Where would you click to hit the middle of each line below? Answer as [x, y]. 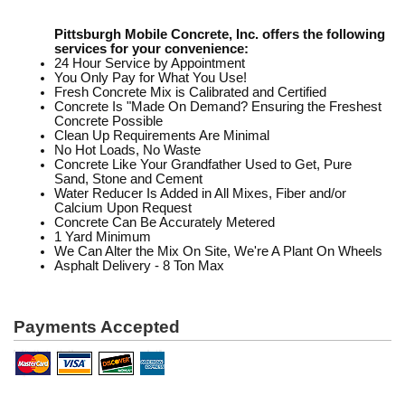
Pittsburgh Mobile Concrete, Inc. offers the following [220, 34]
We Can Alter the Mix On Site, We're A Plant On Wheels [218, 251]
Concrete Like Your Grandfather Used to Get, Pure [203, 164]
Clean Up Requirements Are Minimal [162, 135]
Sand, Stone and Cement [128, 179]
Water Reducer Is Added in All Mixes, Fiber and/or [200, 193]
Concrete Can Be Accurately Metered [165, 222]
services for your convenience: [151, 48]
